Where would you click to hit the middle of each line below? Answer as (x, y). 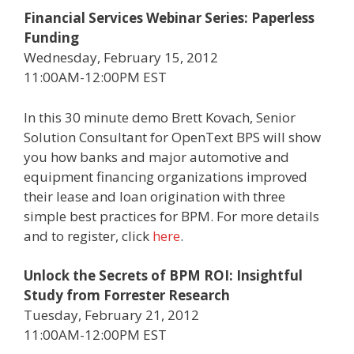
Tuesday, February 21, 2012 (111, 315)
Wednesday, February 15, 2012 (121, 57)
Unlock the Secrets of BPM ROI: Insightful (163, 275)
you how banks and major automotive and (156, 156)
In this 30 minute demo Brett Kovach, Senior (160, 117)
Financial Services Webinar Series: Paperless (169, 18)
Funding (51, 38)
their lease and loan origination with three (154, 196)
